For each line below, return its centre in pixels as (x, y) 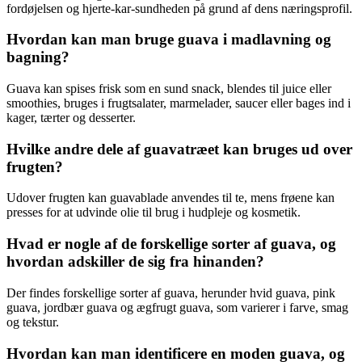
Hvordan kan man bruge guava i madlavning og (169, 40)
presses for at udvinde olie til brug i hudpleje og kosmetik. (154, 213)
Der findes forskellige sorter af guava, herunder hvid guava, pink (171, 293)
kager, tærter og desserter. (71, 117)
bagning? (38, 57)
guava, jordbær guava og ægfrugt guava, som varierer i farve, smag (177, 307)
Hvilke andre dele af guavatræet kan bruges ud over (179, 149)
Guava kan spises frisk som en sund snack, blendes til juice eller (169, 88)
